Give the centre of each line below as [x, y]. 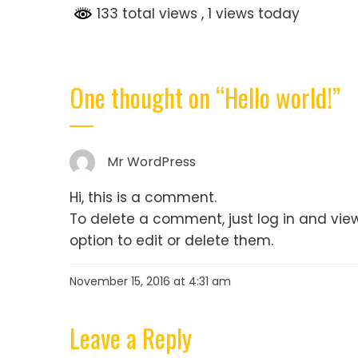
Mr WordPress [151, 161]
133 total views [147, 13]
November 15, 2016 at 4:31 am [150, 281]
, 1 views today [251, 13]
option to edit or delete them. [171, 240]
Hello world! [278, 97]
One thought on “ [147, 97]
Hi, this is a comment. [143, 197]
